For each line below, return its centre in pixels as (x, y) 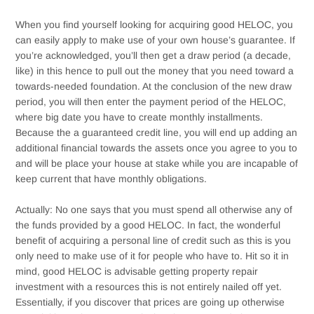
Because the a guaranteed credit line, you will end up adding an (157, 132)
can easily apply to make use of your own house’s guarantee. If (156, 40)
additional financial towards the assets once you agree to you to (157, 148)
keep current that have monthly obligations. (111, 178)
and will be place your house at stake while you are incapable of (157, 163)
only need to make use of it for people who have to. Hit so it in (152, 255)
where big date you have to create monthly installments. (139, 117)
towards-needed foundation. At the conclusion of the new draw (154, 86)
